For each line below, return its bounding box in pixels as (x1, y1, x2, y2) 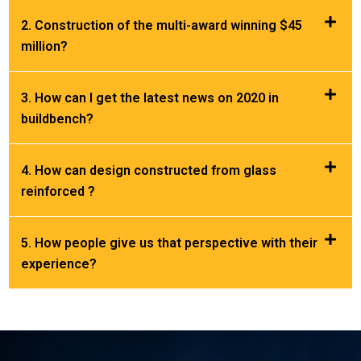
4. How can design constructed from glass (21, 163, 276, 178)
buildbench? (21, 111, 93, 127)
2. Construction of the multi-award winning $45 (21, 18, 302, 33)
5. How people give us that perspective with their (21, 235, 317, 251)
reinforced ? (21, 184, 95, 199)
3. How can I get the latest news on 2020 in (21, 90, 279, 106)
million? (21, 39, 68, 54)
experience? (21, 256, 97, 272)
